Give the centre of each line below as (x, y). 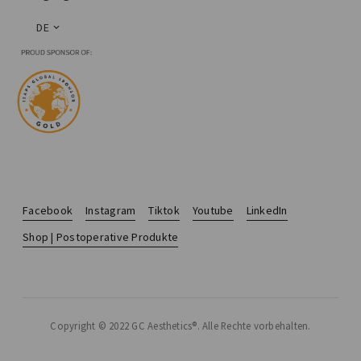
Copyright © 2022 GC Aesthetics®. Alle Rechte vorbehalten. (180, 326)
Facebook (48, 210)
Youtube (213, 210)
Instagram (111, 210)
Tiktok (164, 210)
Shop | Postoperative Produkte (101, 237)
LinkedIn (267, 210)
